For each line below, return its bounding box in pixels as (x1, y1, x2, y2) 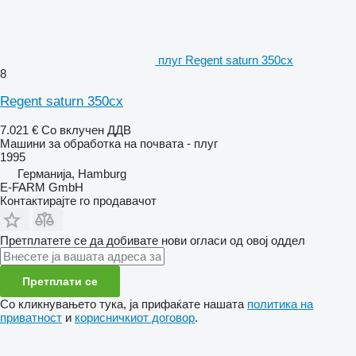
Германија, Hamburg (17, 166, 126, 180)
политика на (247, 296, 313, 311)
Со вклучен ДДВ (41, 122, 131, 137)
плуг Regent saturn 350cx (158, 52, 293, 67)
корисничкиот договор (75, 310, 195, 324)
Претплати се (22, 274, 98, 288)
